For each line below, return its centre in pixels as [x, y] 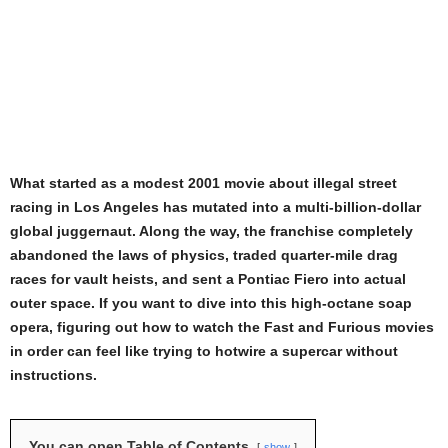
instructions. [53, 375]
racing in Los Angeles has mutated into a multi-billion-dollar [215, 207]
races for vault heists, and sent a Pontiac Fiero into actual [208, 279]
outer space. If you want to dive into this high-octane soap [211, 303]
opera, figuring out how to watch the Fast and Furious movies [222, 327]
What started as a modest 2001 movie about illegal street [203, 183]
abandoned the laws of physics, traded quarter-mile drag [204, 255]
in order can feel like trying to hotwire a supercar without [204, 351]
